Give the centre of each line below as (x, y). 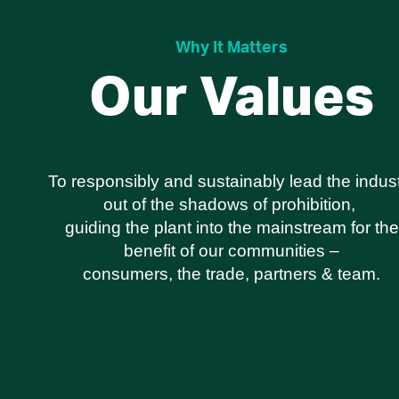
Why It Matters (232, 48)
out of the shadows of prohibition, (232, 204)
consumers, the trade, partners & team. (232, 273)
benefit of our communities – (232, 250)
